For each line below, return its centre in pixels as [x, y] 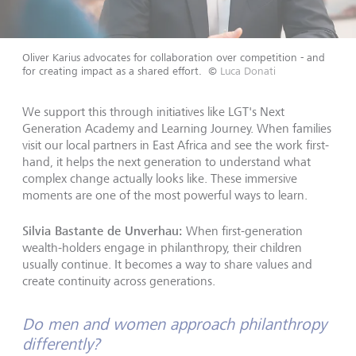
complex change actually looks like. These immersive [160, 179]
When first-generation [243, 231]
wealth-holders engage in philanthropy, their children [162, 248]
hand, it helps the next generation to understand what [166, 162]
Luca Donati [248, 71]
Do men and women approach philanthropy [174, 325]
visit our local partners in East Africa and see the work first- [176, 145]
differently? [61, 344]
